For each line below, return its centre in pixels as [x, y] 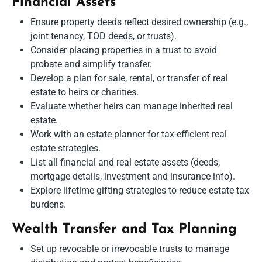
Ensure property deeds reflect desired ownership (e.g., [139, 22]
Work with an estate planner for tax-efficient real [129, 134]
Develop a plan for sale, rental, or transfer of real [129, 78]
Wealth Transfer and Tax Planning [124, 229]
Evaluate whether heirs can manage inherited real [132, 106]
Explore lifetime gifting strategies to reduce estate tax [140, 190]
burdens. [48, 204]
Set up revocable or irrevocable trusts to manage [130, 249]
